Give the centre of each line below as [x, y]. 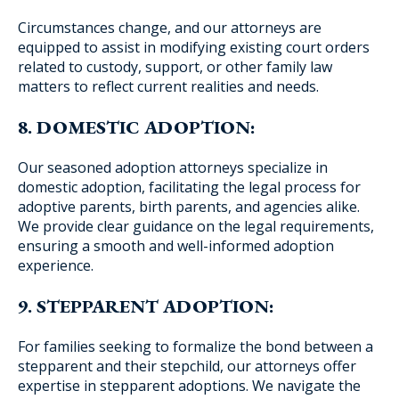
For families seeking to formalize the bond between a [195, 346]
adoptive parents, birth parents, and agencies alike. [189, 207]
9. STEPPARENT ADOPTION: [146, 306]
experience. [56, 265]
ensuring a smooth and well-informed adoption [176, 246]
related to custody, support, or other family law [175, 67]
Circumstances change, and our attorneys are [170, 28]
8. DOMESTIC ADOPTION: [137, 127]
